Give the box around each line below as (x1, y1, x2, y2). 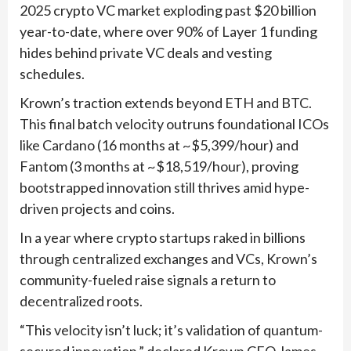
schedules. (20, 64, 85, 82)
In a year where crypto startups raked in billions (20, 228, 306, 246)
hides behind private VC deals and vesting (20, 43, 272, 61)
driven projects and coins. (20, 199, 175, 217)
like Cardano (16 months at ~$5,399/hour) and (20, 136, 299, 154)
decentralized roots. (20, 291, 143, 309)
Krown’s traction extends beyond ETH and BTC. (20, 93, 312, 111)
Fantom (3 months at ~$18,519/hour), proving (20, 157, 299, 175)
